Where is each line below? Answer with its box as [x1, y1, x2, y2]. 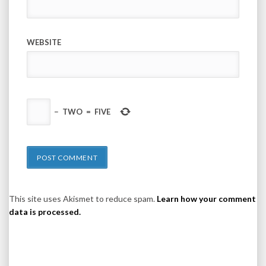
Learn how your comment [157, 194, 256, 204]
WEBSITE [27, 37, 61, 47]
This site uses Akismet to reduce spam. [9, 194, 157, 204]
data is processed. [9, 207, 81, 217]
